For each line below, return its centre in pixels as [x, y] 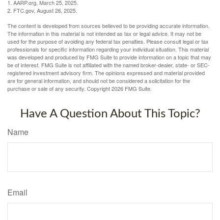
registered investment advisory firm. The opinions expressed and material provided [106, 73]
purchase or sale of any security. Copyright [59, 89]
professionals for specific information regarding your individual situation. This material [108, 49]
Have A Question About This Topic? [110, 114]
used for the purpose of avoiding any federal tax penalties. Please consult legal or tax [108, 41]
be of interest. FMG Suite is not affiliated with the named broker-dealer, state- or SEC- [109, 65]
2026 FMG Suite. [132, 89]
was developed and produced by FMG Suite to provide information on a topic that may [109, 57]
